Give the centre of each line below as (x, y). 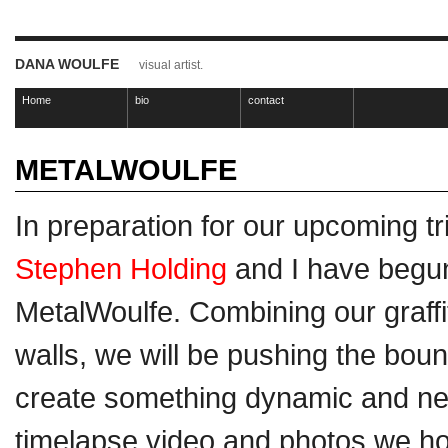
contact (266, 99)
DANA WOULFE (67, 64)
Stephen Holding (121, 268)
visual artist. (171, 64)
